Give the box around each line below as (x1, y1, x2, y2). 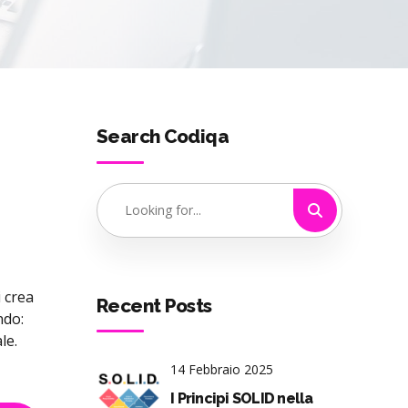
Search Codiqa (97, 125, 229, 148)
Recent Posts (97, 293, 212, 317)
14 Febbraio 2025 (170, 360, 273, 378)
